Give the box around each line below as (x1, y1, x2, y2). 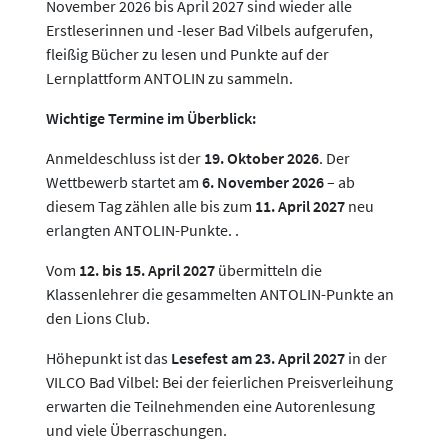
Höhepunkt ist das (46, 348, 171, 368)
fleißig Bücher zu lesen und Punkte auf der (46, 44, 329, 64)
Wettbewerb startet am (46, 172, 202, 192)
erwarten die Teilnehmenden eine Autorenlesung (46, 396, 375, 416)
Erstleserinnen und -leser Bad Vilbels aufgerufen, (46, 20, 373, 40)
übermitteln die (215, 260, 322, 280)
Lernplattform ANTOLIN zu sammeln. (46, 68, 293, 88)
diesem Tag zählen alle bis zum (46, 196, 255, 216)
